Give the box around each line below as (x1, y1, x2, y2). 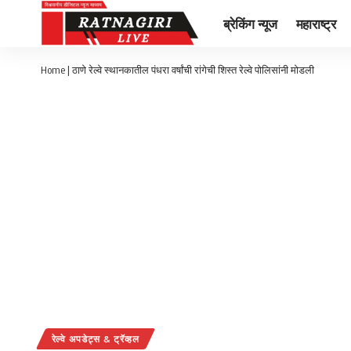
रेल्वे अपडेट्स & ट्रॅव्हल (51, 333, 139, 346)
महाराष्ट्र (295, 14, 336, 32)
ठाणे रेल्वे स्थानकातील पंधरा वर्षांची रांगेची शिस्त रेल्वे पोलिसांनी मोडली (72, 63, 314, 76)
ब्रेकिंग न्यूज (223, 14, 277, 32)
